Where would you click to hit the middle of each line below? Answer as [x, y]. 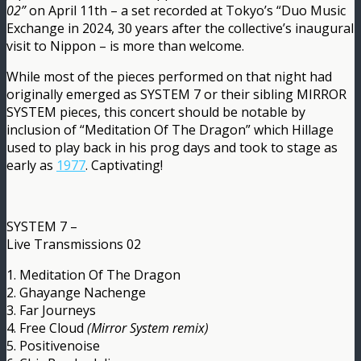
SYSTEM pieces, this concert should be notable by [156, 112]
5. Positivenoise [53, 345]
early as [31, 165]
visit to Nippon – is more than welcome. [125, 46]
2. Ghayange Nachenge [76, 292]
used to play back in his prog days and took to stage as [172, 147]
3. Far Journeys [51, 310]
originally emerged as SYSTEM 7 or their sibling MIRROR [176, 94]
